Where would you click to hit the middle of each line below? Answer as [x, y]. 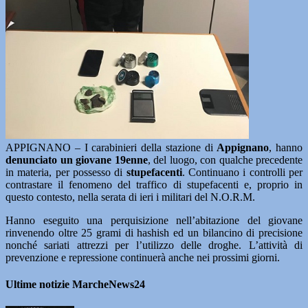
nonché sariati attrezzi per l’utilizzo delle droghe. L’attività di [154, 245]
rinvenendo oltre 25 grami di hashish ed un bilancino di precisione [154, 233]
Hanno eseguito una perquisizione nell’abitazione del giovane [154, 220]
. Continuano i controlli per [242, 172]
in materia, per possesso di [66, 172]
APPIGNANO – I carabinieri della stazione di [111, 147]
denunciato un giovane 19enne [77, 160]
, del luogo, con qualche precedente [225, 160]
